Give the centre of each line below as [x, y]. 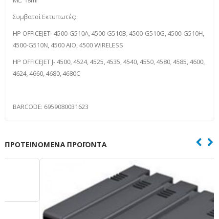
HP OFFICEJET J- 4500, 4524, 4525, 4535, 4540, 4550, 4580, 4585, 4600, [109, 61]
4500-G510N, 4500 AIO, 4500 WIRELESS [68, 45]
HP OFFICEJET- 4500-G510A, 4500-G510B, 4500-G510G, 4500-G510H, [109, 33]
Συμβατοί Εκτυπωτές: [44, 16]
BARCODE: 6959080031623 [51, 106]
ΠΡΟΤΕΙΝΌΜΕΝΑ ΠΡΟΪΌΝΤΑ [56, 144]
